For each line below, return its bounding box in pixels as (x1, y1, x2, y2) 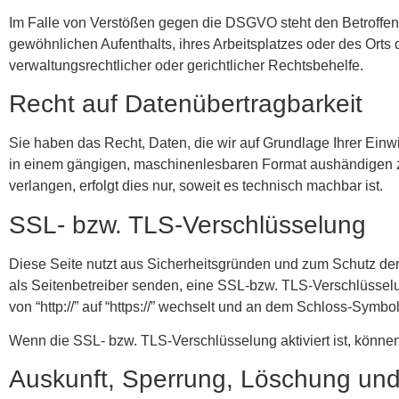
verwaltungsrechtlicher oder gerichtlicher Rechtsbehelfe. (9, 57, 363, 73)
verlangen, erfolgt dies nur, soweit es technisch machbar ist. (9, 178, 383, 194)
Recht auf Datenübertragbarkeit (9, 90, 362, 118)
